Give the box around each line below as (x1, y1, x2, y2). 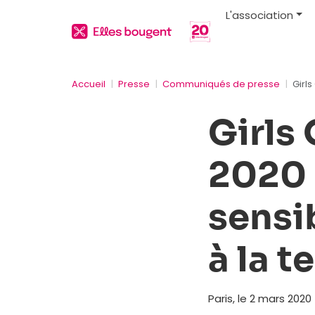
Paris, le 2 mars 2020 (207, 291, 311, 306)
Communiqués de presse (162, 77, 280, 91)
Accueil (72, 77, 105, 91)
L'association (226, 7, 294, 22)
